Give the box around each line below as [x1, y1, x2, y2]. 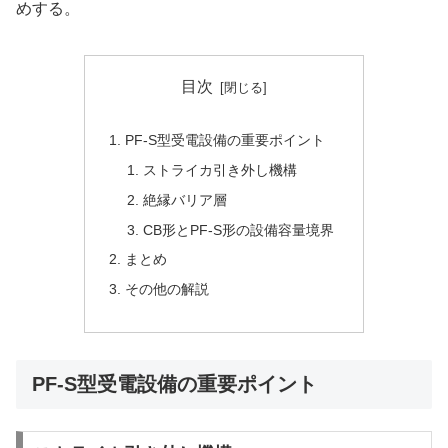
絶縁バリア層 [142, 191, 227, 208]
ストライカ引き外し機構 [142, 161, 297, 178]
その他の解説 [125, 281, 210, 298]
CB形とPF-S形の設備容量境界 [142, 221, 334, 238]
